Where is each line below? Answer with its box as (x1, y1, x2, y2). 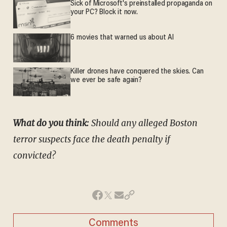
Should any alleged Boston (89, 117, 198, 129)
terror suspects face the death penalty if (13, 133, 170, 145)
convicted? (13, 149, 56, 161)
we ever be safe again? (70, 77, 142, 85)
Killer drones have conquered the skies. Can (70, 68, 204, 76)
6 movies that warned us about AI (70, 34, 174, 42)
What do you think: (13, 117, 89, 129)
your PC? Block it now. (70, 9, 138, 17)
